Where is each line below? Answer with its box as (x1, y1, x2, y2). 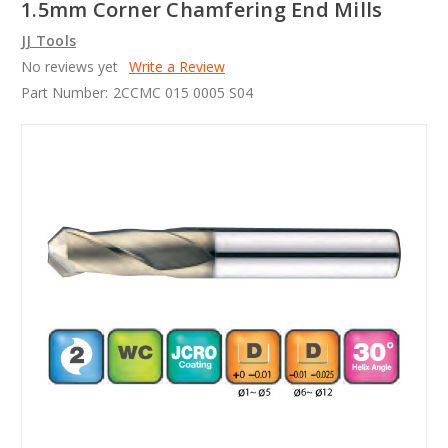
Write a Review (128, 57, 225, 77)
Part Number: (21, 83, 108, 103)
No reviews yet (21, 57, 118, 77)
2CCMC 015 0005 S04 (112, 83, 253, 103)
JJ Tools (21, 31, 76, 51)
